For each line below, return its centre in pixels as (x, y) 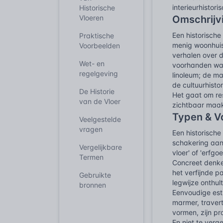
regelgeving (99, 73)
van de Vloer (100, 101)
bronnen (93, 185)
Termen (91, 157)
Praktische (97, 36)
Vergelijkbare (101, 147)
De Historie (97, 91)
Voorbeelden (100, 46)
